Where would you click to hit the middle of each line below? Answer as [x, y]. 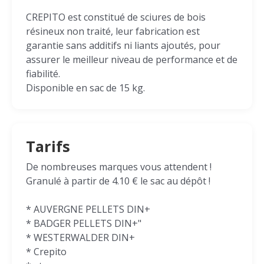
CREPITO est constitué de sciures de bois [116, 17]
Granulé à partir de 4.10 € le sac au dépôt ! [118, 181]
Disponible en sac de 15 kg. [85, 88]
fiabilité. [43, 74]
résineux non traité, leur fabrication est [113, 31]
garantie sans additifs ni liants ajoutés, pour [123, 45]
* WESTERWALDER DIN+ [80, 237]
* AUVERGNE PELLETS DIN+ [88, 209]
